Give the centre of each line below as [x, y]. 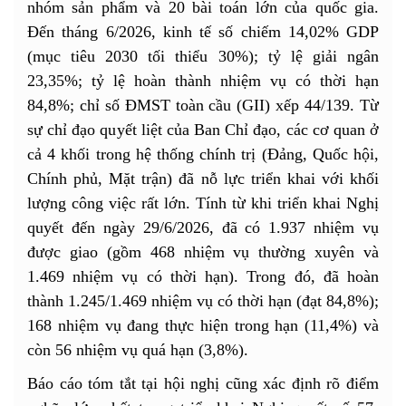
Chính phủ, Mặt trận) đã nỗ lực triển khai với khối [203, 178]
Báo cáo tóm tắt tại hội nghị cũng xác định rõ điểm [203, 383]
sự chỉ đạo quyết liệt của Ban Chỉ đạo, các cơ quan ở [203, 129]
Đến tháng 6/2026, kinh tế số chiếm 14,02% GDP [203, 31]
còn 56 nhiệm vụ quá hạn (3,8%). [138, 349]
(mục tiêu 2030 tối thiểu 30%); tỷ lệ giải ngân [203, 56]
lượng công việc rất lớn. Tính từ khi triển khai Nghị [203, 203]
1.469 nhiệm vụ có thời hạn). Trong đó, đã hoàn [203, 276]
